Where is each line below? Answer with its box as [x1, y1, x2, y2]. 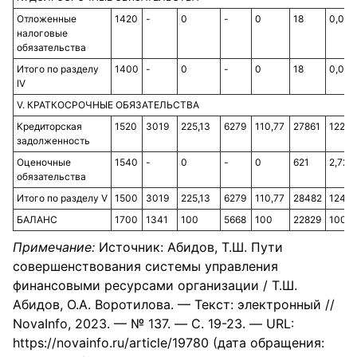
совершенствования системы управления [13, 258, 278, 274]
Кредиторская [17, 120, 82, 132]
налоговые [17, 27, 68, 39]
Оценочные [17, 156, 71, 168]
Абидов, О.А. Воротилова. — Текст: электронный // [13, 296, 335, 312]
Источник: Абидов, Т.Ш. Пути [99, 239, 283, 255]
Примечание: [13, 239, 99, 255]
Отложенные [17, 13, 76, 25]
